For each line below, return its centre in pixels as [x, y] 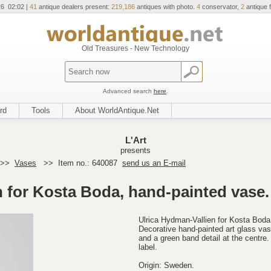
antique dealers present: [74, 7]
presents [135, 150]
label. [148, 247]
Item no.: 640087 [89, 163]
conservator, [220, 7]
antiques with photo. [166, 7]
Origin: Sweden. [166, 265]
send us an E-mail [154, 163]
